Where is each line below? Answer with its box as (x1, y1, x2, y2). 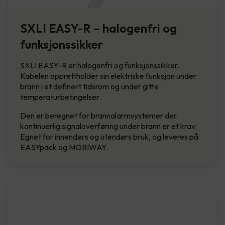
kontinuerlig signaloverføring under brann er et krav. (20, 121, 197, 131)
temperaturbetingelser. (20, 91, 101, 102)
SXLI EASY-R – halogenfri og (20, 20, 177, 36)
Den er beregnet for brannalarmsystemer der (20, 110, 177, 121)
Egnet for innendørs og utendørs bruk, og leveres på (20, 131, 199, 142)
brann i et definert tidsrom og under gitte (20, 81, 159, 91)
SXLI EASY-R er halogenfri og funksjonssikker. (20, 60, 179, 70)
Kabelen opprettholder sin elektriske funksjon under (20, 70, 196, 81)
